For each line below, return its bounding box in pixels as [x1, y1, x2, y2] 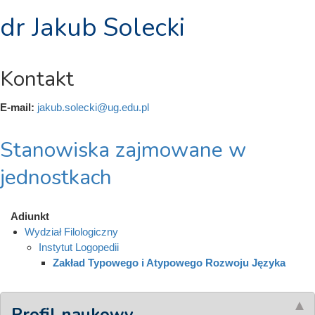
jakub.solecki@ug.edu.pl [37, 101, 149, 114]
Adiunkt [11, 210, 49, 223]
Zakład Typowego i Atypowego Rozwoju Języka [53, 257, 285, 269]
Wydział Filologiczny [25, 226, 118, 238]
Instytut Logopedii [39, 241, 119, 254]
